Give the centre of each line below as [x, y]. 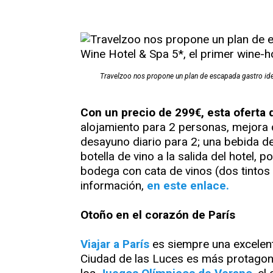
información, [114, 186]
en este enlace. [188, 186]
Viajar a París [115, 244]
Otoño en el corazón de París [158, 215]
